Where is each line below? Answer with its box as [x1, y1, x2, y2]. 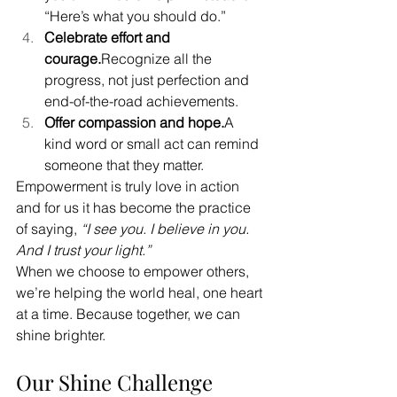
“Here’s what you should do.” [44, 7, 226, 25]
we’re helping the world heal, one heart [16, 284, 266, 301]
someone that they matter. [44, 156, 204, 174]
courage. [44, 50, 101, 67]
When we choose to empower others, [16, 262, 253, 280]
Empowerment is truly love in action [16, 177, 243, 195]
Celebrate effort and [44, 28, 174, 46]
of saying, [16, 220, 81, 237]
